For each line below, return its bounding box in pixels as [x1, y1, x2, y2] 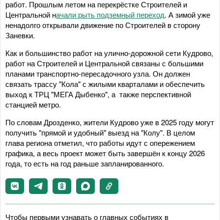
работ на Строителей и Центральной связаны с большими [5, 57, 203, 68]
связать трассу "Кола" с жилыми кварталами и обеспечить [5, 78, 205, 89]
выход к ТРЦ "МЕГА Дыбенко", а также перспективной [5, 88, 191, 99]
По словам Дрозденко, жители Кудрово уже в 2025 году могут [5, 116, 214, 127]
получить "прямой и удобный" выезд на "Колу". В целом [5, 127, 195, 137]
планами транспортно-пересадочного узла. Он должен [5, 68, 190, 79]
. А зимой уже [165, 9, 210, 20]
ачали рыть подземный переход [56, 9, 165, 20]
